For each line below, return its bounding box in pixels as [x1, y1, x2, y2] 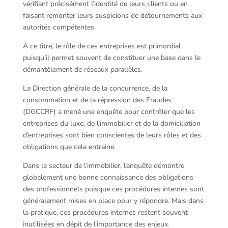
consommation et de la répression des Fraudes [22, 95, 172, 105]
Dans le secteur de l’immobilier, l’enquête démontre [22, 160, 184, 170]
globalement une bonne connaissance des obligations [22, 172, 193, 182]
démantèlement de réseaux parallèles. [22, 64, 142, 74]
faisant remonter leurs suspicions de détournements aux [22, 10, 202, 20]
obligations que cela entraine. [22, 141, 116, 152]
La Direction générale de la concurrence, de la [22, 83, 167, 93]
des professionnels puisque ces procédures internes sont [22, 184, 204, 194]
